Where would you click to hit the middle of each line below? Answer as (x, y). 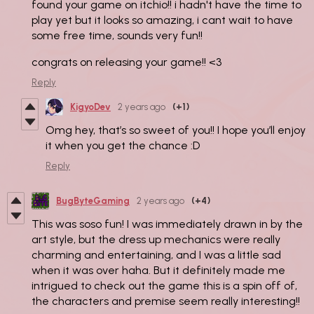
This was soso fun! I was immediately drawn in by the (167, 224)
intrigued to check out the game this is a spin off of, (164, 285)
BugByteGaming (93, 200)
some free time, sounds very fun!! (118, 35)
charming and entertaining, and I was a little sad (156, 254)
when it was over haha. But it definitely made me (158, 270)
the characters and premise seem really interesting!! (166, 301)
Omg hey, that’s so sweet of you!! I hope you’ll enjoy (176, 130)
